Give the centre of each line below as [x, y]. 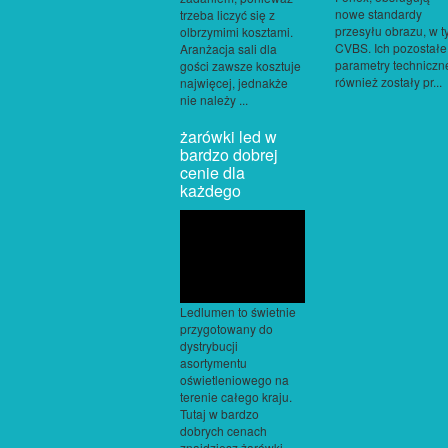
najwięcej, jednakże [234, 82]
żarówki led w [228, 136]
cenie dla [212, 172]
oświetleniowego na [234, 380]
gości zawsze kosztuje [240, 65]
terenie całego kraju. [236, 397]
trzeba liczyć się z [227, 14]
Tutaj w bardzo [219, 414]
